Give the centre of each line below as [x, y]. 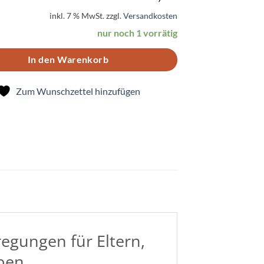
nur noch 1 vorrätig [137, 33]
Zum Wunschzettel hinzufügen [78, 91]
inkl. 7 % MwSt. [77, 16]
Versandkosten [150, 16]
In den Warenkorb [68, 60]
